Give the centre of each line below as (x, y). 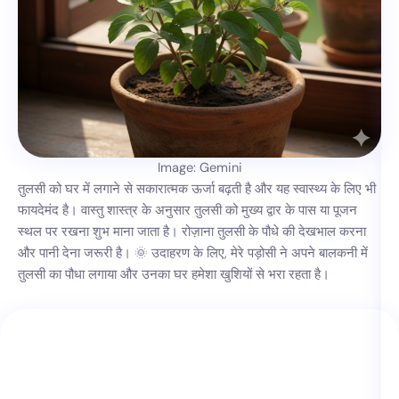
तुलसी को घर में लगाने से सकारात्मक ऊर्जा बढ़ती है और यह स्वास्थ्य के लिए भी (197, 190)
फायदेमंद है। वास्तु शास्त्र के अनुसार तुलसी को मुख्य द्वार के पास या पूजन (187, 211)
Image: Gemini (199, 168)
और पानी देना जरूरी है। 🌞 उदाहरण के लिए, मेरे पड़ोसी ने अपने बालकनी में (193, 254)
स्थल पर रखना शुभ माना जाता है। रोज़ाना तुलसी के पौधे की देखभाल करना (192, 232)
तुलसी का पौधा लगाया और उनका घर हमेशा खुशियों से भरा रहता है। (174, 275)
